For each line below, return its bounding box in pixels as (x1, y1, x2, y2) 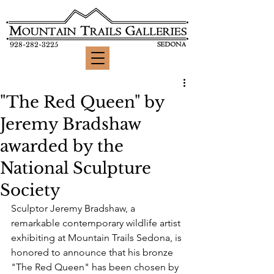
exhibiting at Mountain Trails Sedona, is (11, 232, 184, 243)
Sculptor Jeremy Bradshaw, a (11, 202, 138, 214)
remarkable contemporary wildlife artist (11, 217, 183, 229)
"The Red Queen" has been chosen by (11, 261, 181, 273)
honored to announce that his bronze (11, 246, 176, 258)
